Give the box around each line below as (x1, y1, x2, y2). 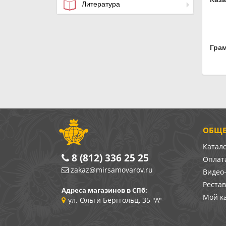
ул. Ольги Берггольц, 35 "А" (68, 195, 162, 205)
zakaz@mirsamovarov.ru (71, 165, 153, 175)
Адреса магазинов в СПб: (62, 186, 147, 195)
